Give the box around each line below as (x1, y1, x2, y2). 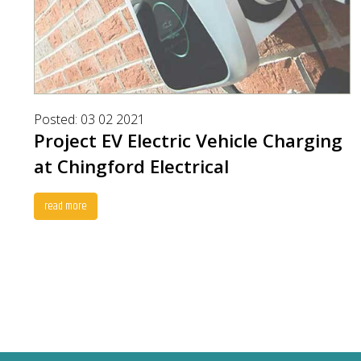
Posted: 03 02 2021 (34, 110, 145, 128)
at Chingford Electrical (34, 154, 229, 179)
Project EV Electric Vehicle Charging (34, 128, 342, 153)
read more (44, 197, 87, 215)
